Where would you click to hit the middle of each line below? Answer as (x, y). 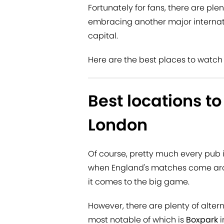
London (118, 125)
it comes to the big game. (139, 182)
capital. (103, 36)
